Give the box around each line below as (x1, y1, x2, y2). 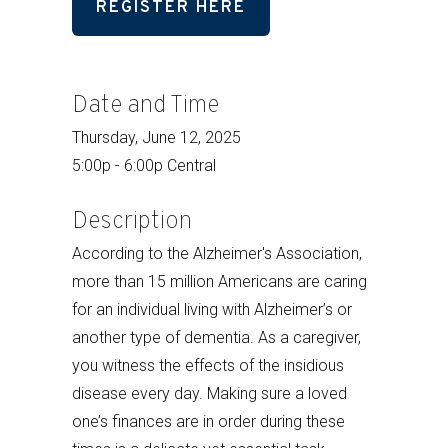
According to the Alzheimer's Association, (72, 244, 362, 263)
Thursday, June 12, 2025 (72, 128, 241, 147)
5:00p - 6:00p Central (72, 156, 216, 175)
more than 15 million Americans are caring (72, 272, 367, 291)
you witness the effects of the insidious (72, 356, 344, 375)
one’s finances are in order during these (72, 412, 345, 431)
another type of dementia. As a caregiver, (72, 328, 361, 347)
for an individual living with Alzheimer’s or (72, 300, 352, 319)
